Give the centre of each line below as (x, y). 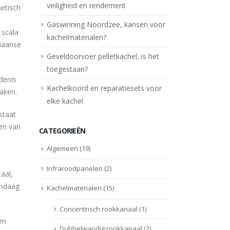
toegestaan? (67, 69)
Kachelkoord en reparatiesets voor (104, 88)
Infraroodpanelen (75, 168)
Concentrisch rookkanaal (99, 209)
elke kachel (65, 101)
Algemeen (62, 149)
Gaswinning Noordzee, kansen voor (106, 24)
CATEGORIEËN (62, 131)
